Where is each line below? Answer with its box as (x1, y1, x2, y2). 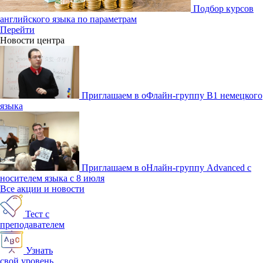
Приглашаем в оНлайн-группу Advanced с (82, 163, 251, 173)
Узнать (26, 245, 53, 256)
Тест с (25, 209, 49, 220)
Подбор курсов (193, 3, 254, 14)
